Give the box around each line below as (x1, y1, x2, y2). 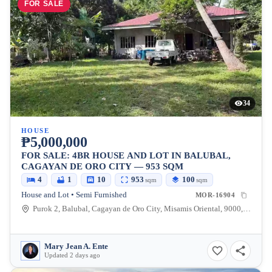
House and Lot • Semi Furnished (21, 191, 127, 200)
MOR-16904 (195, 191, 235, 199)
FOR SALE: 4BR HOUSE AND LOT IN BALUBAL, (21, 151, 231, 160)
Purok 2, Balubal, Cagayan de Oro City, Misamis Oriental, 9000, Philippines (242, 205, 251, 214)
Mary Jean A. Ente (44, 242, 108, 251)
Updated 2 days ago (44, 251, 100, 259)
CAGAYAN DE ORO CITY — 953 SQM (21, 161, 183, 171)
